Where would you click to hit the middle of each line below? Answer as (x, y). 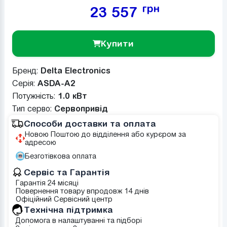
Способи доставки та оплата (90, 123)
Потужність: (35, 96)
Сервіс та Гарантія (67, 172)
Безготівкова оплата (60, 156)
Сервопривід (81, 108)
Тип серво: (33, 108)
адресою (40, 142)
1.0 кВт (72, 96)
